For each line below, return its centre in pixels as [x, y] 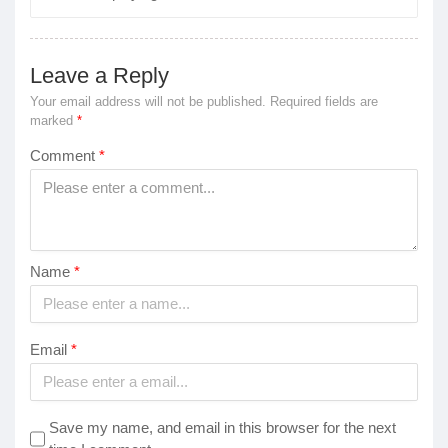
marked [53, 120]
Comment [64, 155]
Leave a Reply [99, 75]
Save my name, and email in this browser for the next [222, 427]
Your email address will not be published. [148, 101]
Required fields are [324, 101]
